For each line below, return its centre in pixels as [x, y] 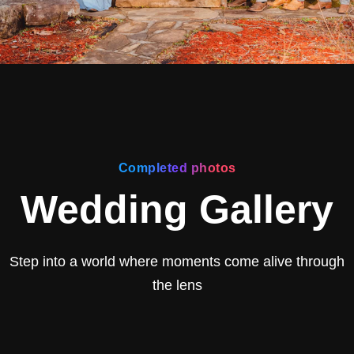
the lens [177, 285]
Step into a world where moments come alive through [177, 262]
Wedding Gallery [177, 209]
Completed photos [177, 168]
